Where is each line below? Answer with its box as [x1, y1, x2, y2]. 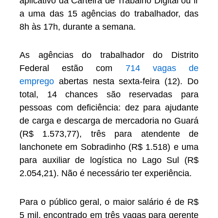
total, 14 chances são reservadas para [19, 90, 199, 100]
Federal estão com [19, 63, 126, 73]
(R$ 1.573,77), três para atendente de [19, 129, 199, 139]
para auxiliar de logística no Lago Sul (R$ [19, 155, 199, 165]
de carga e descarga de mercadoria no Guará [19, 116, 199, 126]
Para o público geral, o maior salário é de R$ [19, 197, 199, 207]
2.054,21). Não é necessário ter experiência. [19, 168, 192, 179]
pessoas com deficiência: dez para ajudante [19, 103, 199, 113]
